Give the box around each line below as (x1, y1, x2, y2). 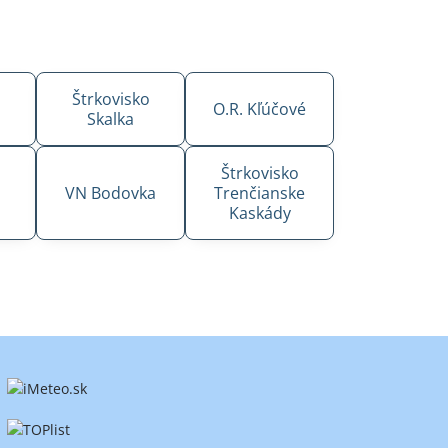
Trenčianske (214, 181, 306, 204)
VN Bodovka (65, 181, 157, 204)
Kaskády (228, 201, 291, 224)
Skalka (87, 107, 135, 130)
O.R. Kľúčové (213, 97, 307, 120)
